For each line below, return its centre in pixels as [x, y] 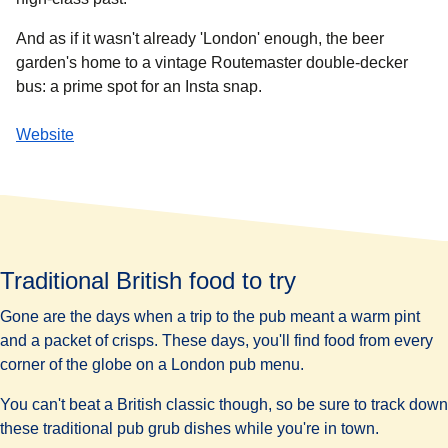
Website [45, 134]
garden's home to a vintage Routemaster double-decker [212, 62]
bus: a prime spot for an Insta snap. [139, 86]
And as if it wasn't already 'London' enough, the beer [200, 38]
